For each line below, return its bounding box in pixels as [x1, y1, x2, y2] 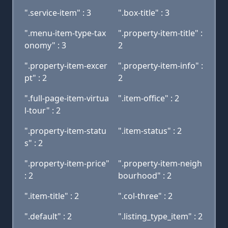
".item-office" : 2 [118, 93, 179, 104]
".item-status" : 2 [118, 125, 182, 136]
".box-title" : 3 [118, 7, 169, 18]
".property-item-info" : [118, 60, 203, 71]
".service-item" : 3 [24, 7, 91, 18]
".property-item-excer [24, 60, 107, 71]
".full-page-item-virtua [24, 93, 109, 104]
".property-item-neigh [118, 158, 202, 169]
